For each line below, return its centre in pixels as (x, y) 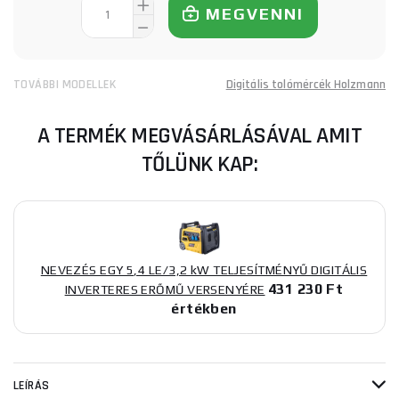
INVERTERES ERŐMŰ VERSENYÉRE (165, 289)
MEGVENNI (255, 14)
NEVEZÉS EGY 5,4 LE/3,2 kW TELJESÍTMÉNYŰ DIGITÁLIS (204, 270)
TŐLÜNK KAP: (199, 164)
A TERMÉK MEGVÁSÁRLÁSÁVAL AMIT (199, 136)
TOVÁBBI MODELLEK (65, 85)
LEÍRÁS (32, 386)
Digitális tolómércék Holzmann (305, 85)
